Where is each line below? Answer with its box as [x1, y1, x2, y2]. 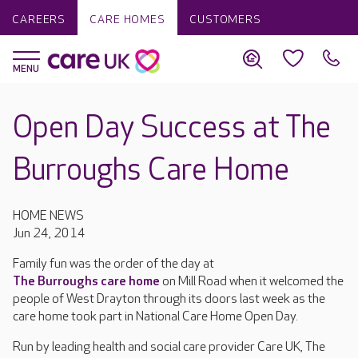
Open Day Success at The [13, 110, 331, 146]
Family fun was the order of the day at [13, 257, 214, 272]
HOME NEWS [13, 209, 84, 224]
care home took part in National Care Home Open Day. [13, 309, 298, 324]
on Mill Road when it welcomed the [160, 274, 344, 289]
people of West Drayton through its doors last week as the [13, 292, 325, 307]
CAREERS [12, 13, 66, 26]
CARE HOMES [89, 13, 165, 26]
